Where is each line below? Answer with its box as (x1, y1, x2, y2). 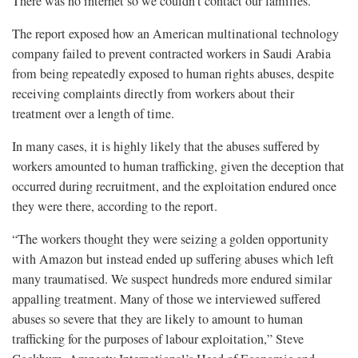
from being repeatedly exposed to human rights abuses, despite (12, 65, 334, 83)
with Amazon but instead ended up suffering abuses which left (12, 250, 334, 268)
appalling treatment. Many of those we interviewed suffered (12, 290, 320, 308)
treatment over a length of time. (12, 105, 174, 123)
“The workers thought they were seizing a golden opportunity (12, 230, 328, 249)
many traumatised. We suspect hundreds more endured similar (12, 270, 332, 288)
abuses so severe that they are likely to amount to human (12, 310, 303, 328)
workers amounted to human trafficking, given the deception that (12, 157, 344, 176)
